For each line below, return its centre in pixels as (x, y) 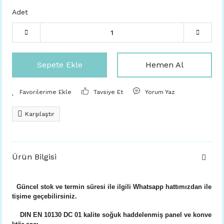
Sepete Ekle (59, 65)
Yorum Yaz (160, 92)
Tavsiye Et (108, 92)
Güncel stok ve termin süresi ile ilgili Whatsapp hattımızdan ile (114, 187)
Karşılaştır (40, 114)
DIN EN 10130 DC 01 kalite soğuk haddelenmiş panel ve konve (115, 215)
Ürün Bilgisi (34, 157)
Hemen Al (164, 65)
